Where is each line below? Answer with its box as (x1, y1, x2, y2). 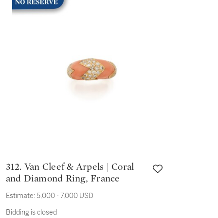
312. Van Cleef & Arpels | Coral (5, 162, 24, 172)
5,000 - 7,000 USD (36, 191, 93, 200)
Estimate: (5, 191, 36, 200)
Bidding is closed (5, 208, 57, 217)
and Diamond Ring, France (5, 174, 120, 183)
